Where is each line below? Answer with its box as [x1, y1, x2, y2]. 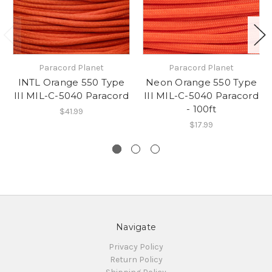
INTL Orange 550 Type [18, 76, 125, 89]
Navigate [116, 222, 156, 233]
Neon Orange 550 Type [146, 76, 257, 89]
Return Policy [109, 254, 163, 265]
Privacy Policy [109, 242, 163, 253]
